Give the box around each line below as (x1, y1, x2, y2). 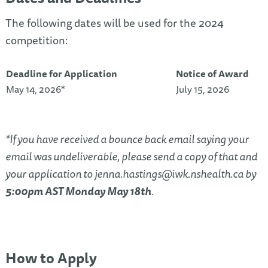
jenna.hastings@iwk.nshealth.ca (94, 165, 243, 183)
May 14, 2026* (5, 81, 65, 97)
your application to (5, 165, 95, 183)
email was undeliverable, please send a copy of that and (5, 148, 257, 166)
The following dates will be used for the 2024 (5, 14, 224, 32)
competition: (5, 32, 68, 50)
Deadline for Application (5, 65, 117, 81)
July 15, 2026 (175, 81, 229, 97)
